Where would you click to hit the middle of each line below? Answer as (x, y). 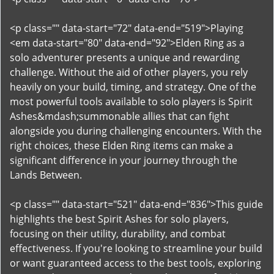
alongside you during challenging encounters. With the (136, 131)
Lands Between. (46, 175)
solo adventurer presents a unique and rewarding (125, 57)
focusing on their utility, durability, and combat (118, 234)
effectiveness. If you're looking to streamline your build (136, 248)
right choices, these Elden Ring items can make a (121, 146)
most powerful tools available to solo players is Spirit (131, 102)
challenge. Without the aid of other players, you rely (129, 72)
